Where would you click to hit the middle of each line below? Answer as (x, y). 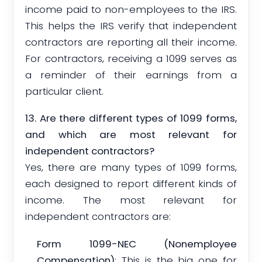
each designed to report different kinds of (131, 184)
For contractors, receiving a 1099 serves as (131, 58)
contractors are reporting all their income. (131, 42)
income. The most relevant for (131, 200)
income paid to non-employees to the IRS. (131, 9)
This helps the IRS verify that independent (131, 25)
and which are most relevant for (131, 135)
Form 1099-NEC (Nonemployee (137, 244)
